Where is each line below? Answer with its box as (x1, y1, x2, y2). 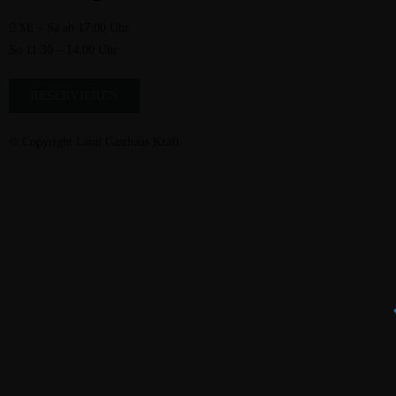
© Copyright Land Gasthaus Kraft (9, 135, 179, 149)
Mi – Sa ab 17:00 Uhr (19, 21, 129, 35)
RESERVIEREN (30, 88, 118, 103)
